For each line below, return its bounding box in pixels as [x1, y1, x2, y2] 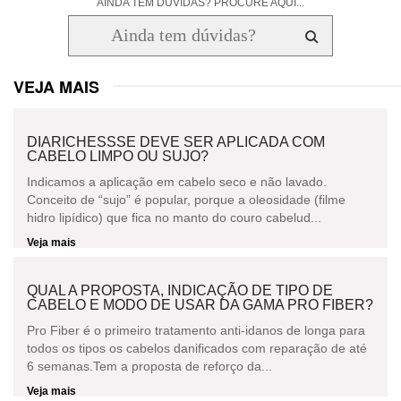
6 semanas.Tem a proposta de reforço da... [27, 359, 272, 374]
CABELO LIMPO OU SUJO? [27, 149, 209, 165]
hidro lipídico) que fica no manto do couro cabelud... [27, 210, 321, 226]
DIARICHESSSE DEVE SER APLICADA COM [27, 134, 325, 150]
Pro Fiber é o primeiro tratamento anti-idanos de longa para [27, 323, 365, 338]
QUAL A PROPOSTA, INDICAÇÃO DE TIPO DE [27, 283, 333, 299]
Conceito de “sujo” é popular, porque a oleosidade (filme [27, 192, 346, 208]
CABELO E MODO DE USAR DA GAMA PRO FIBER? [27, 297, 373, 313]
